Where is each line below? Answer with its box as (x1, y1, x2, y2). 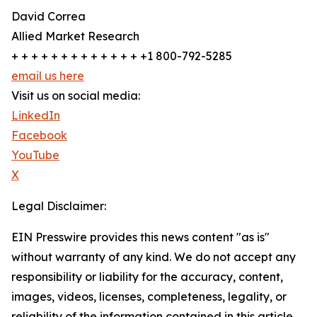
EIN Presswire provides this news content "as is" (11, 230, 270, 245)
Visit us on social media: (11, 88, 140, 103)
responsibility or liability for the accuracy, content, (11, 270, 283, 284)
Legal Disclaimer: (11, 199, 106, 214)
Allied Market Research (11, 29, 139, 44)
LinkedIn (11, 108, 60, 123)
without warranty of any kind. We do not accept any (11, 250, 296, 265)
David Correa (11, 9, 86, 24)
